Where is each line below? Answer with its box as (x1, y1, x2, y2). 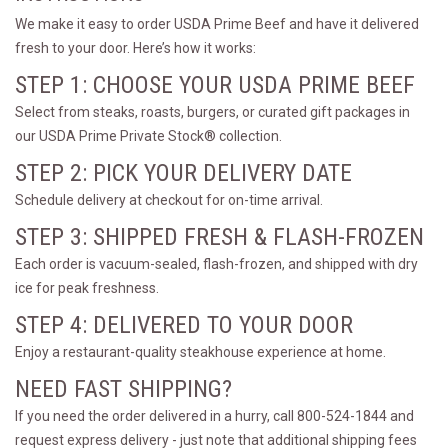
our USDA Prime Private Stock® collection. (15, 128, 282, 144)
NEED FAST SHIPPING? (15, 375, 232, 403)
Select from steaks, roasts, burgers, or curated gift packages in (15, 104, 410, 120)
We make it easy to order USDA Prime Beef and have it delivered (15, 16, 419, 32)
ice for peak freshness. (15, 280, 159, 296)
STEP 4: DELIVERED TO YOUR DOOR (15, 311, 353, 339)
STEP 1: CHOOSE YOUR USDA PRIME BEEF (15, 71, 415, 99)
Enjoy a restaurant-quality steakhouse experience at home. (15, 344, 386, 360)
